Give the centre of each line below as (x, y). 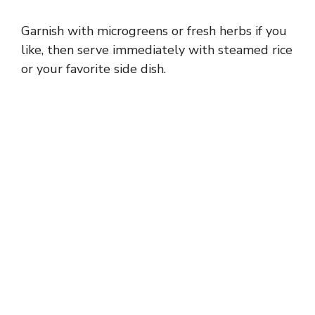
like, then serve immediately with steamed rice (157, 50)
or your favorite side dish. (94, 69)
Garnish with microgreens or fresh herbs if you (154, 31)
